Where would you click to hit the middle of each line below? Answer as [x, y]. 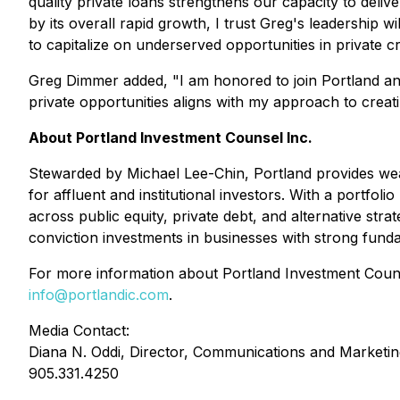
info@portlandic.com [99, 295]
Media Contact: [79, 330]
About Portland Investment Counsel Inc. [171, 137]
